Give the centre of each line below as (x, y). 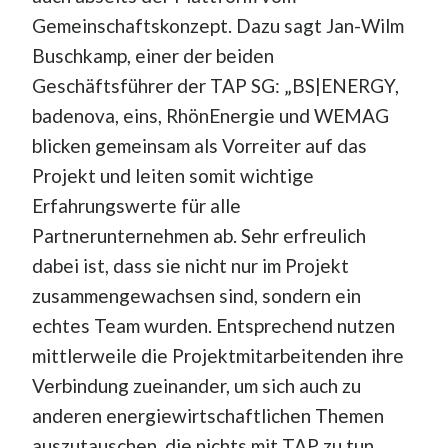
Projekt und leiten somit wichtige (172, 175)
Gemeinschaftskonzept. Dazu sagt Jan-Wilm (217, 25)
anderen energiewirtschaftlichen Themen (207, 415)
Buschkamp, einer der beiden (152, 55)
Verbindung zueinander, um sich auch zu (196, 385)
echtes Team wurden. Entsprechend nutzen (213, 325)
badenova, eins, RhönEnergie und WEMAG (210, 115)
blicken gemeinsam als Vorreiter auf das (199, 145)
